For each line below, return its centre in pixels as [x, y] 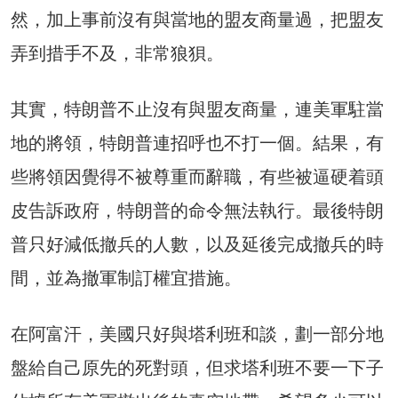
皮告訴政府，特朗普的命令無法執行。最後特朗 [197, 210]
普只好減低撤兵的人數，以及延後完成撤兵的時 [197, 244]
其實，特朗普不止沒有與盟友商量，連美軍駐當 [197, 109]
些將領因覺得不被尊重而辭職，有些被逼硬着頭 [197, 176]
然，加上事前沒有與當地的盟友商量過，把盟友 [197, 19]
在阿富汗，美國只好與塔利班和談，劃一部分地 [197, 334]
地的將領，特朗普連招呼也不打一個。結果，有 [197, 143]
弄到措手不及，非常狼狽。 [117, 53]
